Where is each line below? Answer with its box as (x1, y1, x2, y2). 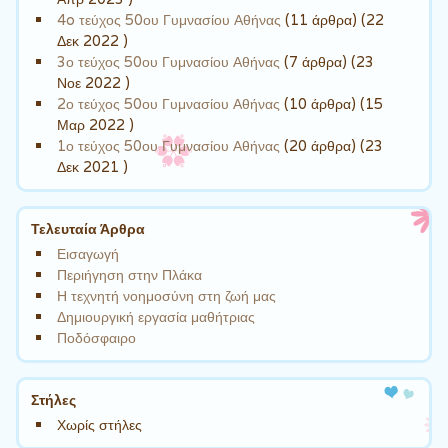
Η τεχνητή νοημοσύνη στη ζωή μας (57, 285, 277, 305)
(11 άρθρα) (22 (281, 9, 385, 29)
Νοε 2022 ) (57, 72, 131, 92)
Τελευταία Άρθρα (31, 220, 146, 237)
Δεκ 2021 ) (57, 156, 129, 176)
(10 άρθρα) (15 (280, 93, 384, 113)
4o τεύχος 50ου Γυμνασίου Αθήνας (57, 9, 282, 29)
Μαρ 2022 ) (57, 114, 135, 134)
